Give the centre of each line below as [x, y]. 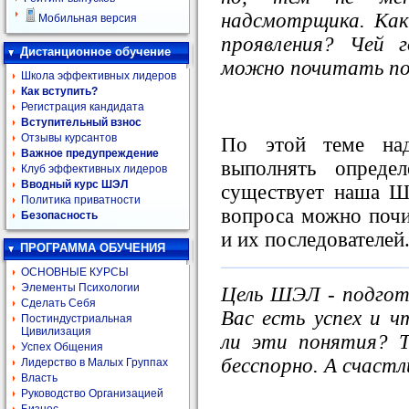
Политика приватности [81, 200]
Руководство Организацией [92, 393]
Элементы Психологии [80, 288]
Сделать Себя [58, 303]
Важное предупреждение [90, 153]
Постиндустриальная [77, 319]
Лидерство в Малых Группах [94, 362]
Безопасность [59, 215]
